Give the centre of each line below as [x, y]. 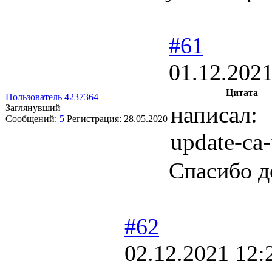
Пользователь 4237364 [52, 97]
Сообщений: [32, 118]
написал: [214, 114]
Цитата [242, 92]
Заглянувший [33, 107]
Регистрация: [95, 118]
